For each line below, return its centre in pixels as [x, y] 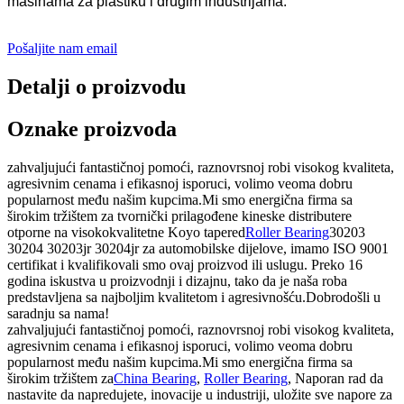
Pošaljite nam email [62, 49]
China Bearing [155, 379]
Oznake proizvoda [92, 129]
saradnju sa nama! [58, 314]
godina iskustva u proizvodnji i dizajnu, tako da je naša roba [177, 281]
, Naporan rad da [335, 379]
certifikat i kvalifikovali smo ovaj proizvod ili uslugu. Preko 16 [185, 265]
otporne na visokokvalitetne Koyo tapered [126, 233]
